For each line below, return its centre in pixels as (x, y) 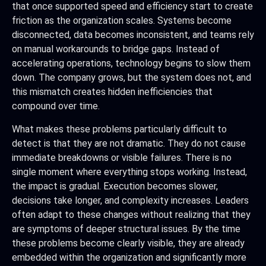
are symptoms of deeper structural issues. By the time (126, 229)
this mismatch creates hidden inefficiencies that (112, 92)
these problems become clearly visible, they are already (128, 243)
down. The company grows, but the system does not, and (132, 78)
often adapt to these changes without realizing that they (131, 214)
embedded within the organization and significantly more (129, 257)
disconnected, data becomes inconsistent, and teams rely (133, 35)
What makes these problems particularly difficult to (119, 129)
